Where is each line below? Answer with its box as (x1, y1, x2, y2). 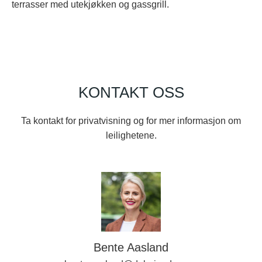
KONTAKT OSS (78, 84, 184, 101)
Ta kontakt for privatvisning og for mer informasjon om (21, 116, 241, 126)
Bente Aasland (94, 241, 168, 254)
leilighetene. (105, 130, 157, 140)
